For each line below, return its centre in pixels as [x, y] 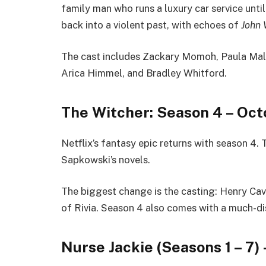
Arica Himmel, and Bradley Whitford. [144, 73]
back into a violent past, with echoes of [151, 25]
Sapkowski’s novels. [106, 159]
